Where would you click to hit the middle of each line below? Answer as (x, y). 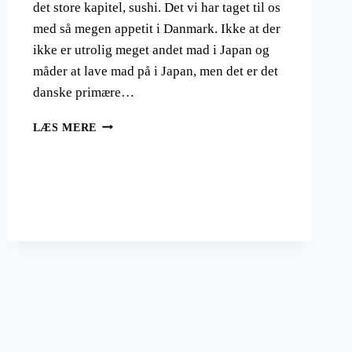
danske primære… (83, 92)
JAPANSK (123, 123)
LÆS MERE (65, 127)
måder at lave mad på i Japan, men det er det (155, 71)
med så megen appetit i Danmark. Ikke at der (156, 28)
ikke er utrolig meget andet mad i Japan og (151, 49)
